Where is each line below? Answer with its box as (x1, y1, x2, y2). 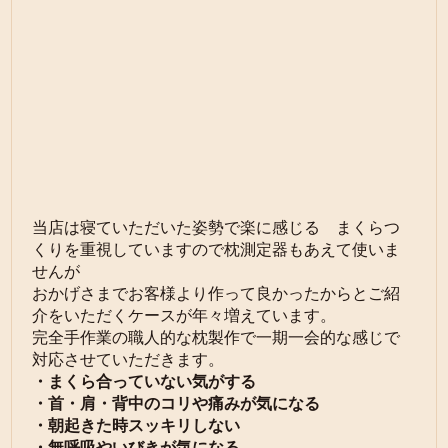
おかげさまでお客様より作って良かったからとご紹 (32, 285, 401, 302)
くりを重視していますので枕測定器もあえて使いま (32, 241, 401, 258)
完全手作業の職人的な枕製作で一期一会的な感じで (32, 329, 401, 346)
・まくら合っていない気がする (32, 373, 257, 390)
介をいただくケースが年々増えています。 (32, 307, 337, 324)
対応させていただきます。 (32, 351, 225, 368)
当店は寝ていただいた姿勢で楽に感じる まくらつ (32, 219, 401, 236)
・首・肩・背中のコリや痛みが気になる (32, 395, 321, 412)
